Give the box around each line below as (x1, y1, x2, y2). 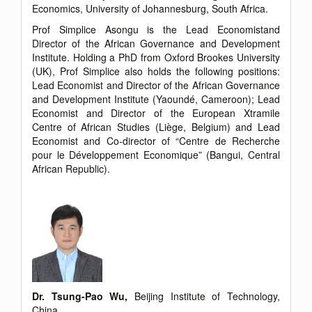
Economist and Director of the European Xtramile (32, 105, 280, 120)
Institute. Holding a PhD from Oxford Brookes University (32, 49, 280, 64)
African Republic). (32, 161, 110, 175)
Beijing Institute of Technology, (134, 288, 280, 303)
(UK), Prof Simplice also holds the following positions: (32, 63, 280, 78)
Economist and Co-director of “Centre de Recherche (32, 133, 280, 148)
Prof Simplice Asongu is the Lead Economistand (32, 22, 280, 36)
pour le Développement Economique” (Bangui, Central (32, 147, 280, 162)
